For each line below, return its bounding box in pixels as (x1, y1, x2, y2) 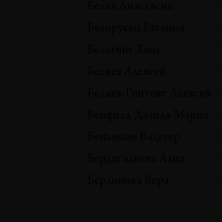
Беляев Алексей (87, 66, 166, 79)
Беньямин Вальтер (87, 131, 181, 145)
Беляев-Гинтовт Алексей (87, 88, 212, 101)
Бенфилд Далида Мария (87, 110, 209, 123)
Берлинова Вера (87, 175, 169, 188)
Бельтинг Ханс (87, 44, 162, 57)
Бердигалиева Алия (87, 153, 185, 166)
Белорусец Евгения (87, 22, 185, 36)
